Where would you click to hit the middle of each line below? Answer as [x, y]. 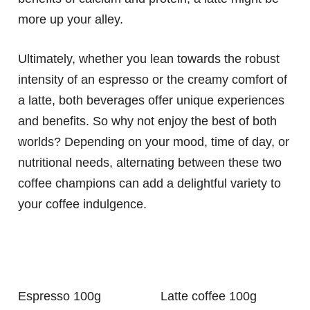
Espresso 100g [64, 297]
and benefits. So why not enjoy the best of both [147, 121]
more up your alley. [71, 20]
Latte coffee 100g [212, 297]
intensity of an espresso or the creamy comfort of [153, 80]
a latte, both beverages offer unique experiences [151, 101]
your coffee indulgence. [82, 204]
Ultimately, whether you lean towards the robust [149, 59]
